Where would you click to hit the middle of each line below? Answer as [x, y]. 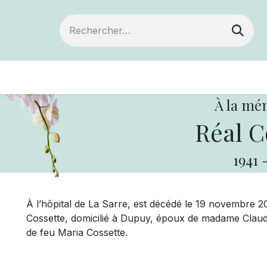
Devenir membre [52, 77]
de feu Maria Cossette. [77, 232]
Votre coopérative [170, 77]
